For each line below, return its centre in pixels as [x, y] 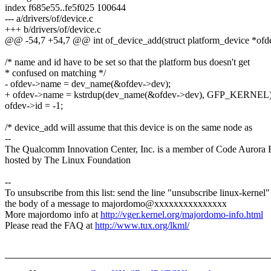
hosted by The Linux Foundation [68, 160]
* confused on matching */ [55, 73]
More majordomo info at [53, 215]
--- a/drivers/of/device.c [49, 19]
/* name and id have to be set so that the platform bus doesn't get [127, 62]
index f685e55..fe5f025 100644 [65, 8]
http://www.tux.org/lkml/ [142, 226]
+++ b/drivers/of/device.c [53, 30]
